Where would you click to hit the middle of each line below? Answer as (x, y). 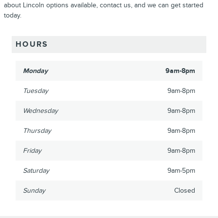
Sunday (34, 190)
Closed (185, 190)
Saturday (36, 170)
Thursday (37, 130)
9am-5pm (181, 170)
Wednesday (40, 110)
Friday (32, 150)
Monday (35, 71)
